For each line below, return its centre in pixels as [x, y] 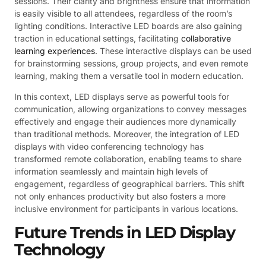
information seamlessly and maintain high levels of [111, 172]
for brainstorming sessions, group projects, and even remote [131, 63]
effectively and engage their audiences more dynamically [125, 122]
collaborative [206, 38]
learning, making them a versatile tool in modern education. [129, 75]
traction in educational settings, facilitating [98, 38]
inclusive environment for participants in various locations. [126, 209]
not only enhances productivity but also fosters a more [120, 197]
